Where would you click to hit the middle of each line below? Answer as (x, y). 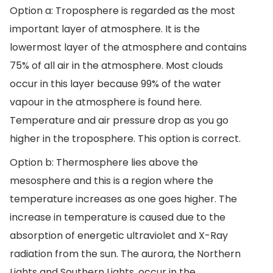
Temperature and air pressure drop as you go (119, 120)
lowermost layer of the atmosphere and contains (128, 47)
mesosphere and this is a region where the (112, 181)
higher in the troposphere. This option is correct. (125, 138)
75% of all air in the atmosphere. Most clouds (116, 65)
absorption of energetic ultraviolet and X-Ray (119, 236)
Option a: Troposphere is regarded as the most (122, 10)
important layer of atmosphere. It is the (105, 29)
